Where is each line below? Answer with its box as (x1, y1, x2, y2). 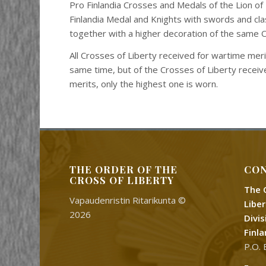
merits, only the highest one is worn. (69, 78, 218, 90)
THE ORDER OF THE (69, 162, 178, 176)
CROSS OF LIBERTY (69, 173, 175, 186)
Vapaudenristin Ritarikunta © (69, 194, 186, 206)
